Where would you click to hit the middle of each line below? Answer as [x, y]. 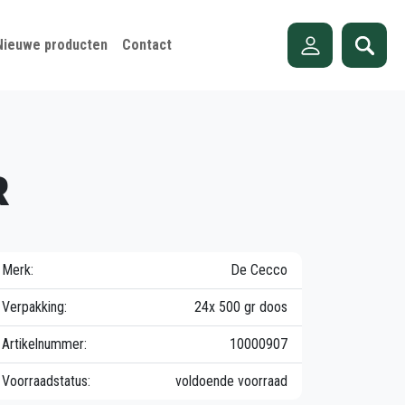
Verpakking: [34, 307]
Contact [146, 45]
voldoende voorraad [231, 381]
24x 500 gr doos [241, 307]
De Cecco [259, 270]
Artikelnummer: [44, 344]
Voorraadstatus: [46, 381]
